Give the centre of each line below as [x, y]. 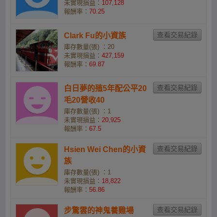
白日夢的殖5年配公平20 [105, 88]
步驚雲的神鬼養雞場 [99, 211]
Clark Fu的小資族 [95, 36]
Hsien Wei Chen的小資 [105, 150]
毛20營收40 [84, 100]
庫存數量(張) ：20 [89, 47]
